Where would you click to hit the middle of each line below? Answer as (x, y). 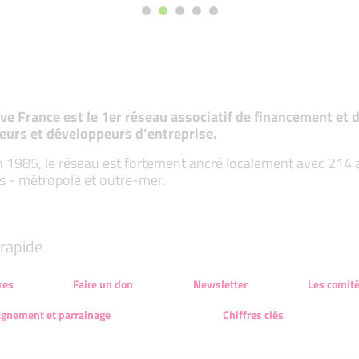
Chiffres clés (253, 315)
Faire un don (103, 284)
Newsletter (221, 284)
